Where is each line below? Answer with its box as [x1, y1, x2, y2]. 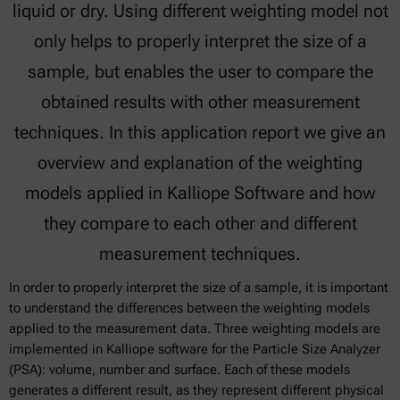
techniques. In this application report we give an [14, 121, 386, 143]
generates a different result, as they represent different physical [9, 382, 384, 398]
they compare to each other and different [43, 212, 357, 234]
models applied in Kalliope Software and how [24, 182, 376, 204]
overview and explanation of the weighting [37, 152, 362, 173]
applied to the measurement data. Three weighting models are [9, 321, 380, 337]
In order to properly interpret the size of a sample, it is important [9, 279, 388, 296]
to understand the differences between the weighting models [9, 300, 370, 316]
